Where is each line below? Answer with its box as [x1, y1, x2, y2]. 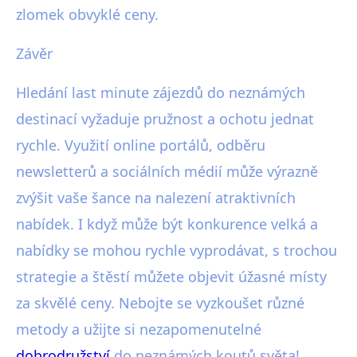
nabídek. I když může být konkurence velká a [16, 214, 318, 233]
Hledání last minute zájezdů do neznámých [16, 82, 305, 102]
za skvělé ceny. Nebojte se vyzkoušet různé [16, 292, 304, 312]
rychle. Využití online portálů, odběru [16, 135, 265, 155]
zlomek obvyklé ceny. [16, 4, 159, 24]
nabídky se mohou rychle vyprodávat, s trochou [16, 240, 337, 260]
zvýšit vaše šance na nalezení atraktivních [16, 187, 296, 207]
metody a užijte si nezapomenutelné [16, 319, 261, 339]
